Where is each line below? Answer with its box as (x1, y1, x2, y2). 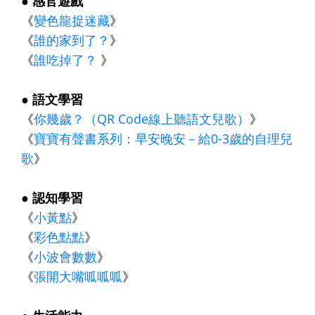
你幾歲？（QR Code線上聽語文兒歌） (34, 110, 250, 127)
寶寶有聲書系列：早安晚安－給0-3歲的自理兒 (34, 129, 292, 147)
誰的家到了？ (34, 31, 110, 49)
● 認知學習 (21, 188, 83, 206)
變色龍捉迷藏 (34, 11, 110, 29)
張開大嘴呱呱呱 (34, 267, 122, 285)
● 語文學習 (21, 90, 83, 108)
